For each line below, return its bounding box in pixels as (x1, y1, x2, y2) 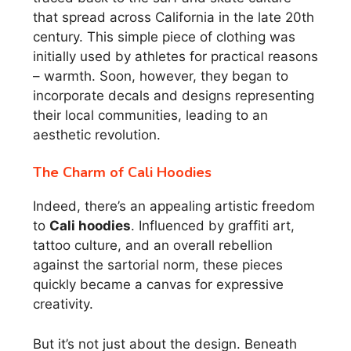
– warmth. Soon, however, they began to (33, 67, 288, 84)
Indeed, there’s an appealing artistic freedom (33, 198, 315, 215)
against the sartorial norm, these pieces (33, 257, 283, 273)
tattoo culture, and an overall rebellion (33, 237, 273, 254)
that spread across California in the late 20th (33, 9, 314, 25)
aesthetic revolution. (33, 126, 161, 143)
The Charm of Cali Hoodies (33, 163, 212, 183)
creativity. (33, 296, 93, 313)
